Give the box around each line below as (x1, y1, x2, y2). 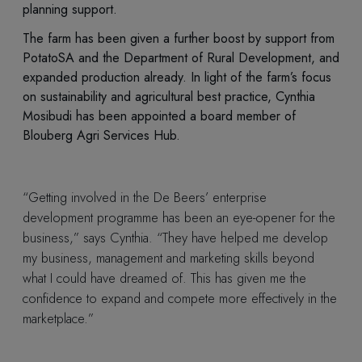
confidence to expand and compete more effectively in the (23, 288, 337, 308)
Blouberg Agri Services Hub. (23, 125, 187, 145)
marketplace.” (23, 308, 96, 328)
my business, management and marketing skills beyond (23, 247, 314, 267)
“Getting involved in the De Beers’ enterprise (23, 187, 267, 207)
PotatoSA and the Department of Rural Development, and (23, 48, 339, 67)
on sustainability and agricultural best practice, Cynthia (23, 86, 315, 106)
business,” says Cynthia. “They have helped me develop (23, 227, 328, 247)
